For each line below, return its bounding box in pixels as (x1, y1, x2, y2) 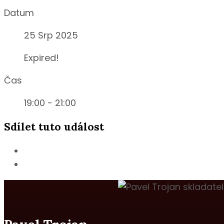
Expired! (24, 51, 59, 64)
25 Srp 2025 (24, 29, 78, 42)
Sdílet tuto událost (4, 120, 104, 134)
